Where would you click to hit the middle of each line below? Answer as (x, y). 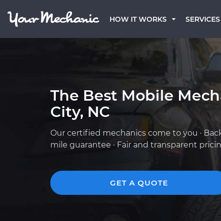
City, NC (80, 112)
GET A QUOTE (139, 183)
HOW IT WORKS (138, 19)
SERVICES (203, 19)
